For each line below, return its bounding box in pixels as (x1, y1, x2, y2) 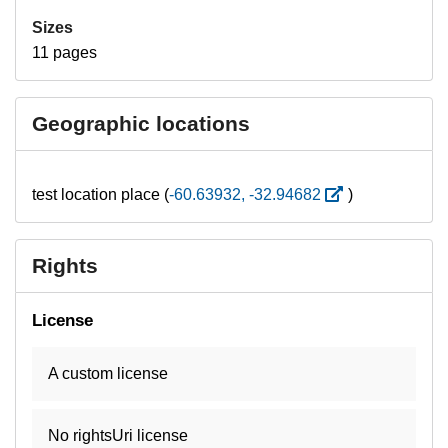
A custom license (48, 364, 168, 382)
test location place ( (32, 185, 169, 203)
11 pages (32, 43, 97, 61)
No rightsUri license (48, 426, 188, 444)
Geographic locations (32, 111, 250, 135)
